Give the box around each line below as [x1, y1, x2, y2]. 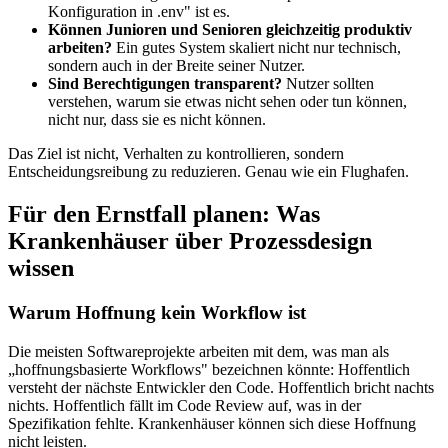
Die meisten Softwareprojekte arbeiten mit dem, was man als [8, 342, 389, 360]
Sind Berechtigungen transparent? [48, 75, 282, 93]
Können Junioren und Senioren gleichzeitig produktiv [48, 21, 412, 39]
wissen [8, 255, 74, 282]
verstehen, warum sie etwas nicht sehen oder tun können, [48, 93, 407, 111]
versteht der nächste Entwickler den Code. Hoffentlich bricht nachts [8, 378, 434, 396]
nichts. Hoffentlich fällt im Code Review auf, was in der [8, 396, 361, 414]
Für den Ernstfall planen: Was [8, 201, 320, 228]
